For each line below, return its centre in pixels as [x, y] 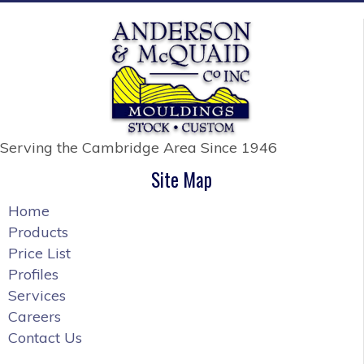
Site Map [182, 180]
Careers [35, 317]
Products [38, 232]
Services [37, 296]
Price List [39, 253]
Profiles [33, 275]
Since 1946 [237, 148]
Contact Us [45, 338]
